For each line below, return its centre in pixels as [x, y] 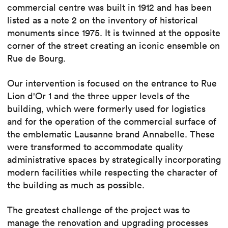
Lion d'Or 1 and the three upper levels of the [98, 96]
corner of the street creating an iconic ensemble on [113, 45]
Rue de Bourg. [36, 58]
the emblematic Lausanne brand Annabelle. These [111, 134]
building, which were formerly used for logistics [106, 108]
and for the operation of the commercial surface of [112, 121]
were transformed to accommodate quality [95, 147]
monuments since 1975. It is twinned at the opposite [114, 33]
